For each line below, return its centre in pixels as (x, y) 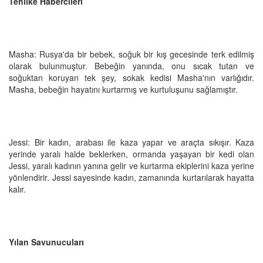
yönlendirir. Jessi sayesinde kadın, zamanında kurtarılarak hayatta (131, 177)
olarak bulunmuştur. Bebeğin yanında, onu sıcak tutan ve (131, 65)
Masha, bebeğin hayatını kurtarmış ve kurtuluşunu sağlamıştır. (123, 89)
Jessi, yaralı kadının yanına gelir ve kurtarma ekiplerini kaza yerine (131, 165)
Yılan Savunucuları (46, 242)
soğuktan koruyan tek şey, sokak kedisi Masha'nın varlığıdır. (131, 77)
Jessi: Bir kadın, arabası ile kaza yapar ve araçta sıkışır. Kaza (131, 142)
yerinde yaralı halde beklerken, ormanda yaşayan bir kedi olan (131, 154)
